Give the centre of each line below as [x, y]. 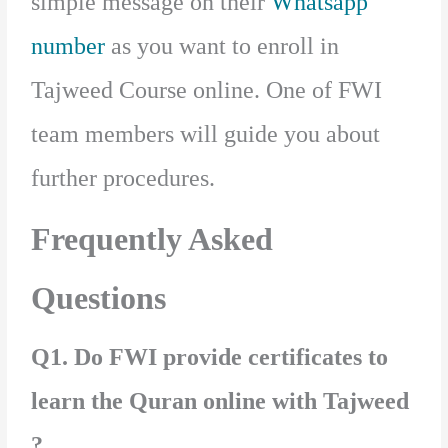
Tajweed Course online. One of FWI [207, 90]
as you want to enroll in [222, 46]
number [68, 46]
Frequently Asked [152, 239]
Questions [99, 298]
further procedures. [126, 178]
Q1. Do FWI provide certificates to [210, 357]
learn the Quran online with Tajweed [220, 401]
